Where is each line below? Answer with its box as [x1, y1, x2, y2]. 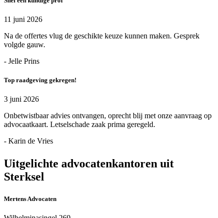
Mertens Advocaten [4, 195, 56, 203]
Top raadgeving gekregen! [4, 76, 76, 84]
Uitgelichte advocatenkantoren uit [4, 157, 174, 170]
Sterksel [4, 170, 44, 183]
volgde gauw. [4, 40, 45, 49]
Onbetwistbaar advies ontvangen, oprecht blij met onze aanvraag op [4, 111, 212, 120]
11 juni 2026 [4, 15, 42, 23]
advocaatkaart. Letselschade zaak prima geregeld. [4, 120, 155, 129]
